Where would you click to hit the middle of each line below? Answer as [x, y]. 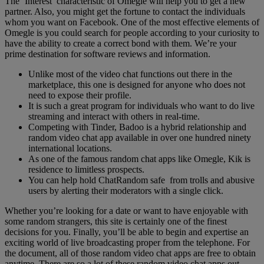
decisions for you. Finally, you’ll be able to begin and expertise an [127, 232]
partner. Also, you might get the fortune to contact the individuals [125, 12]
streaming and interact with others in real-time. [114, 117]
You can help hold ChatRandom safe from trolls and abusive [141, 180]
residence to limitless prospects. [86, 170]
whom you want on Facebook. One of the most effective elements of [132, 22]
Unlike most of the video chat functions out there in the [130, 74]
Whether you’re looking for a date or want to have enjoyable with [126, 211]
